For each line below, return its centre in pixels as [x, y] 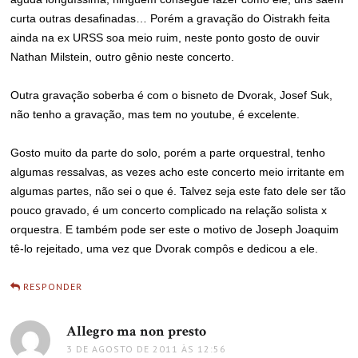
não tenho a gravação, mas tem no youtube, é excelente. [155, 114]
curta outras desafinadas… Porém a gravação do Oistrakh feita [171, 18]
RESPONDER [53, 286]
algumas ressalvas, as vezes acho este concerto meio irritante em [178, 172]
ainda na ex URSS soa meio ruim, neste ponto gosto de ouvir [165, 38]
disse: [223, 331]
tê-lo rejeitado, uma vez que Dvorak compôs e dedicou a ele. [165, 249]
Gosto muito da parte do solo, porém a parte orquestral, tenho [168, 153]
